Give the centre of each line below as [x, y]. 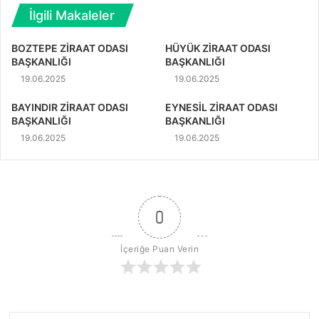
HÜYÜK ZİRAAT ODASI [218, 48]
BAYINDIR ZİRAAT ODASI [70, 107]
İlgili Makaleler [72, 15]
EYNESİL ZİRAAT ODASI [221, 107]
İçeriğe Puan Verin [159, 249]
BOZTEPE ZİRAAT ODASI [70, 48]
